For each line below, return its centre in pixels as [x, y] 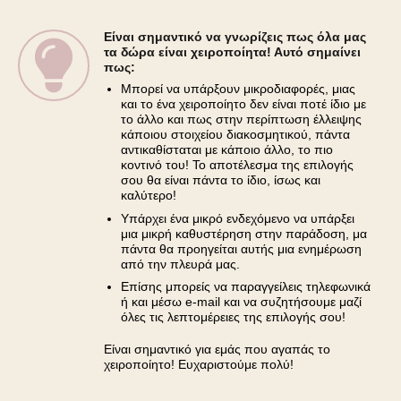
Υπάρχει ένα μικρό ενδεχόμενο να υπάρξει [237, 218]
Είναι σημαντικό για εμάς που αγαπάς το [217, 349]
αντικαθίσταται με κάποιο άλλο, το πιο [226, 149]
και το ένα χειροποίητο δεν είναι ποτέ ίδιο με [243, 103]
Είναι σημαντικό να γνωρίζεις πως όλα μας [235, 36]
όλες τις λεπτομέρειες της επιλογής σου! [233, 317]
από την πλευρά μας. [180, 264]
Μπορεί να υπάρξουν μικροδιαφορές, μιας [238, 88]
